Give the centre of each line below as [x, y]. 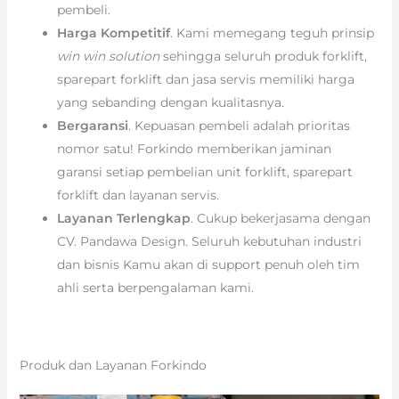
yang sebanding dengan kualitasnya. [170, 102]
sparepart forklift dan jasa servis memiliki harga [205, 79]
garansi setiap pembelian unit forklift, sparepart [204, 171]
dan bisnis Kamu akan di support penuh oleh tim [208, 264]
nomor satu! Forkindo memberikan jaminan [194, 148]
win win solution [108, 56]
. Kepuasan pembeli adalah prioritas [239, 125]
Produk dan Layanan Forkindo [113, 365]
